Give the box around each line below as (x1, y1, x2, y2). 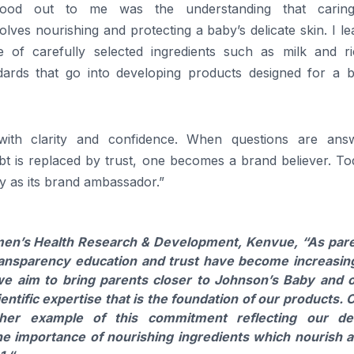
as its (6, 174, 44, 190)
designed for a (241, 65, 347, 81)
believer (281, 153, 329, 169)
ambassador (84, 174, 156, 190)
